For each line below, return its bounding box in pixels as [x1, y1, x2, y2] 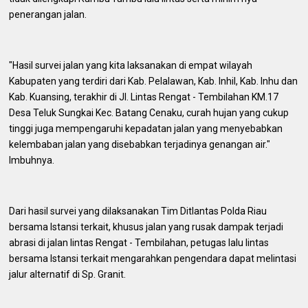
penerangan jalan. [9, 8, 89, 20]
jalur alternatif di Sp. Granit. [9, 268, 126, 280]
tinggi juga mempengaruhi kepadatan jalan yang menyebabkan [9, 122, 283, 134]
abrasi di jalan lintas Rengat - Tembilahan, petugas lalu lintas [9, 236, 269, 248]
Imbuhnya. [9, 154, 57, 166]
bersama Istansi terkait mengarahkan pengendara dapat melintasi [9, 252, 297, 264]
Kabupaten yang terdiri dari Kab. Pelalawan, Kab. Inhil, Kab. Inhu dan [9, 75, 298, 87]
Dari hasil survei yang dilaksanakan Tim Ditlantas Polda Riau [9, 205, 267, 217]
